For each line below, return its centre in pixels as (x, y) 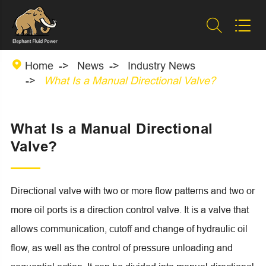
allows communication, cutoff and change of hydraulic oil (129, 228)
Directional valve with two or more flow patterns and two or (132, 190)
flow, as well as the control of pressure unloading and (121, 247)
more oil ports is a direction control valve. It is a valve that (129, 209)
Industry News (161, 65)
